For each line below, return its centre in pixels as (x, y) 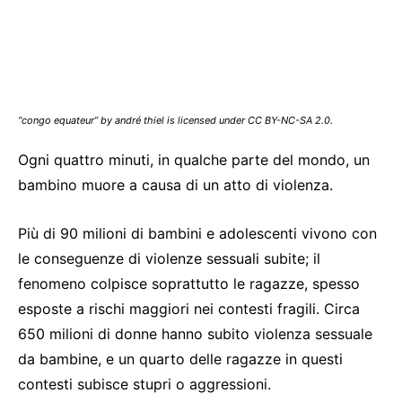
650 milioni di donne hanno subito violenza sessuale (195, 334)
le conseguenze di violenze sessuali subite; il (169, 259)
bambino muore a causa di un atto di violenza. (175, 185)
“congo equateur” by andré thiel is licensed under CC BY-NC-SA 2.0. (175, 121)
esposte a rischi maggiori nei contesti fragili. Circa (189, 309)
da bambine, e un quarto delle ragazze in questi (180, 359)
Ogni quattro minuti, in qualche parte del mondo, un (194, 160)
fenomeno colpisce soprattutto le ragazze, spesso (189, 284)
